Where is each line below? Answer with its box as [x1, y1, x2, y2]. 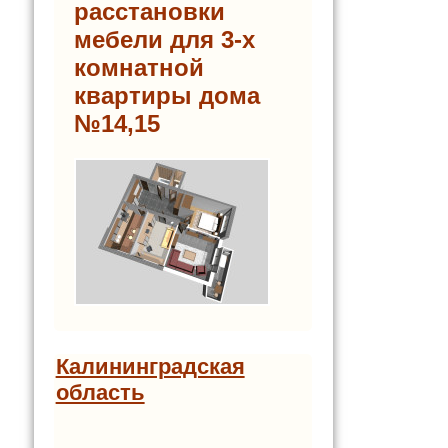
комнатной [74, 53, 204, 81]
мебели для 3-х [74, 25, 255, 53]
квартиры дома [74, 81, 260, 109]
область [55, 380, 145, 406]
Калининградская [55, 354, 245, 380]
